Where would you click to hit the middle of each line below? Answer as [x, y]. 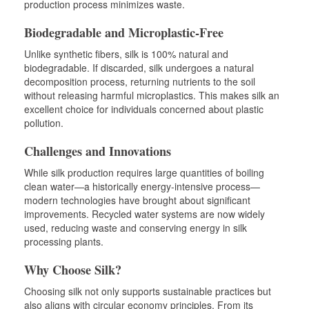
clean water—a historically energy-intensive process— [142, 186]
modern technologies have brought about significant [137, 200]
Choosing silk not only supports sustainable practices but [148, 291]
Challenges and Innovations [98, 151]
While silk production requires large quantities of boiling [144, 172]
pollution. [44, 122]
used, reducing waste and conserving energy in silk [136, 227]
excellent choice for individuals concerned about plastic [144, 109]
